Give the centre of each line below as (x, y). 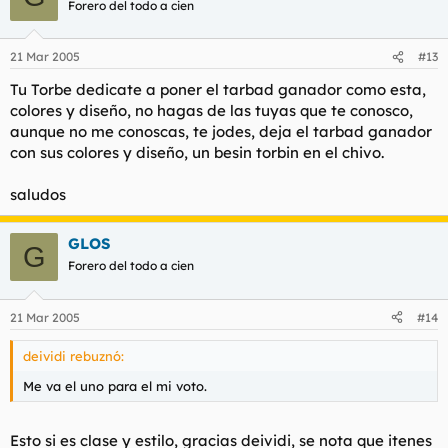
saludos (38, 195)
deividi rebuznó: (73, 355)
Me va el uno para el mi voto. (115, 385)
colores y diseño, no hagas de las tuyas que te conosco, (211, 111)
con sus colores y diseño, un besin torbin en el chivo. (197, 153)
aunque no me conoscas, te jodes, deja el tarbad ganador (221, 132)
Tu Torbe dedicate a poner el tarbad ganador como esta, (218, 90)
